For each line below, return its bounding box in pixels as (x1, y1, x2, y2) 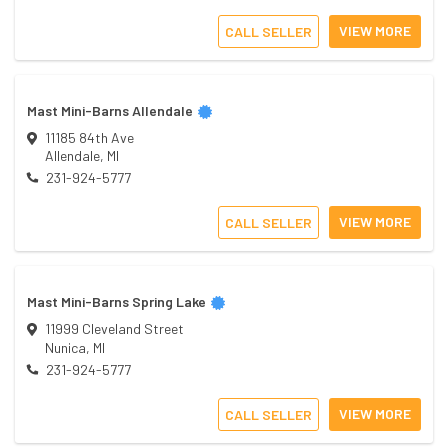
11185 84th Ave (44, 128, 134, 146)
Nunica (45, 338, 86, 356)
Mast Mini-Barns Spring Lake (27, 293, 206, 311)
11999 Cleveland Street (44, 320, 184, 338)
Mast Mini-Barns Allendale (27, 101, 193, 119)
